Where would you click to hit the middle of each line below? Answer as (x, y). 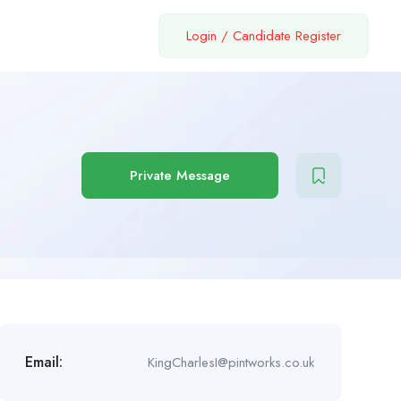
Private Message (179, 175)
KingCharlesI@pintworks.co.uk (230, 363)
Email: (43, 362)
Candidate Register (287, 36)
